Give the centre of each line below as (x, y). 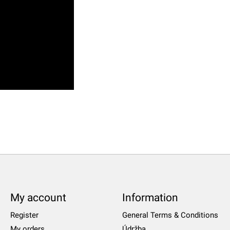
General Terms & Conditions (170, 215)
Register (24, 215)
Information (150, 198)
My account (38, 198)
